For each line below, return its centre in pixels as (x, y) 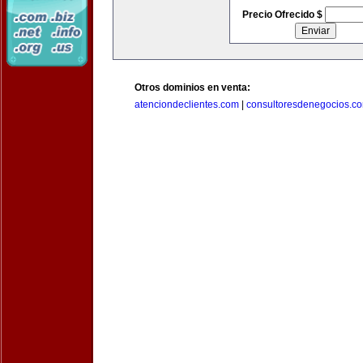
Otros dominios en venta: (192, 88)
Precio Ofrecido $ (283, 15)
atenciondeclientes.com (187, 105)
